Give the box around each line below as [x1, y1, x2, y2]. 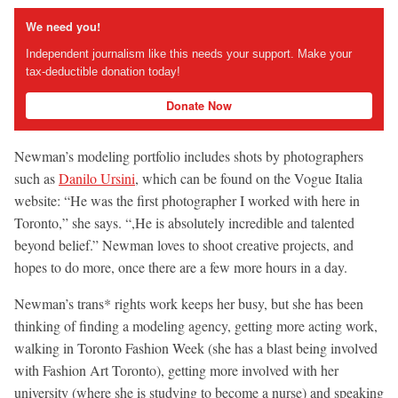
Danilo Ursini [59, 168, 135, 187]
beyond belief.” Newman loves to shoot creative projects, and [14, 235, 354, 254]
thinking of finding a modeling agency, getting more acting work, [14, 315, 378, 335]
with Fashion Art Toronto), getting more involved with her [14, 360, 338, 379]
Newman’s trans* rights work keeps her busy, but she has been [14, 293, 363, 313]
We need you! [25, 18, 100, 35]
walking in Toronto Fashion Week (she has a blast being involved [14, 338, 378, 357]
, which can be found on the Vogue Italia [135, 168, 362, 187]
